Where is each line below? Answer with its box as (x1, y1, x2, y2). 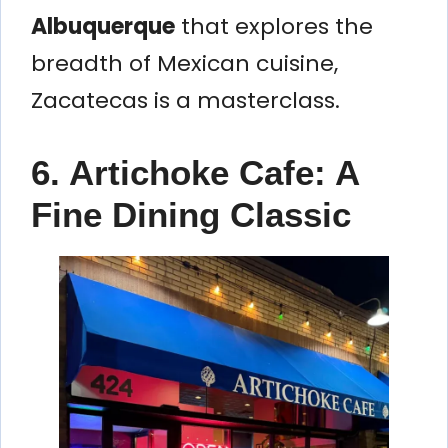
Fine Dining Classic (31, 194, 351, 234)
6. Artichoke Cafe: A (31, 152, 359, 192)
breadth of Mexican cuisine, (31, 47, 338, 79)
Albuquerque (31, 10, 175, 42)
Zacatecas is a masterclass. (31, 84, 340, 116)
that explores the (175, 10, 373, 42)
